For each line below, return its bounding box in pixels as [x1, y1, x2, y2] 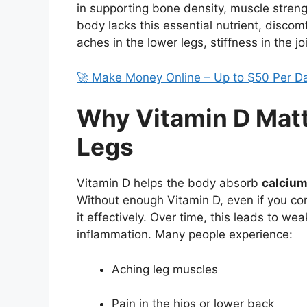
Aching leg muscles [112, 262, 218, 276]
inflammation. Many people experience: [77, 228, 293, 242]
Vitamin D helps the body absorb [77, 176, 262, 191]
